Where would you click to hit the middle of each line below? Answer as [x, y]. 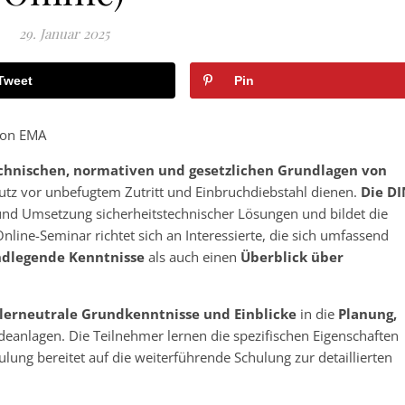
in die [317, 313]
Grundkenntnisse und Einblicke [189, 313]
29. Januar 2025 [64, 33]
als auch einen [193, 256]
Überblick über [292, 256]
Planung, [367, 313]
